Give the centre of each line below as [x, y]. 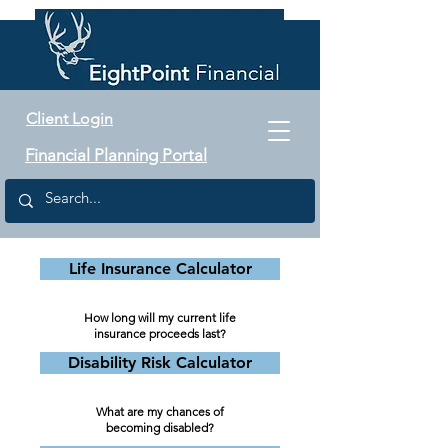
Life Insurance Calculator [160, 268]
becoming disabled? [160, 427]
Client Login [69, 118]
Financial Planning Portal [116, 155]
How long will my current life [160, 317]
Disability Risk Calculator [160, 362]
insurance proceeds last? [160, 333]
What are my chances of [160, 411]
